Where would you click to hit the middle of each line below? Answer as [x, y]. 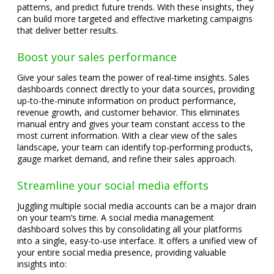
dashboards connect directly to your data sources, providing [136, 89]
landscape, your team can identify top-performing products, [135, 147]
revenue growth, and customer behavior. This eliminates [128, 112]
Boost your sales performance [97, 57]
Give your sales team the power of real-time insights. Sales [133, 77]
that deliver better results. [68, 30]
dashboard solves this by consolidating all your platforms [130, 229]
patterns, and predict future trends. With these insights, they [135, 7]
